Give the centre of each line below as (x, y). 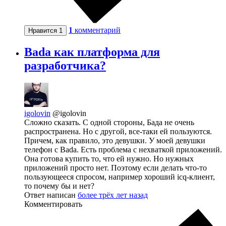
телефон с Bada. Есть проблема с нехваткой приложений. (123, 150)
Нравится (44, 30)
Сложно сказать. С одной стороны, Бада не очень (109, 123)
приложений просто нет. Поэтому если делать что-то (116, 168)
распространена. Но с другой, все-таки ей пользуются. (118, 132)
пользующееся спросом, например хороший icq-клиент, (120, 177)
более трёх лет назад (113, 195)
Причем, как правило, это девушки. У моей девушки (115, 141)
